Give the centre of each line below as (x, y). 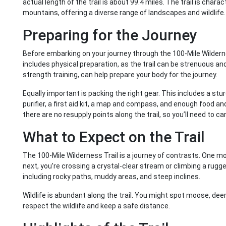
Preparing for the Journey (110, 35)
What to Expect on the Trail (114, 137)
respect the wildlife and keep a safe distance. (96, 206)
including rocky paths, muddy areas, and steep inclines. (111, 177)
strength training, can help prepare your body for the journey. (120, 75)
